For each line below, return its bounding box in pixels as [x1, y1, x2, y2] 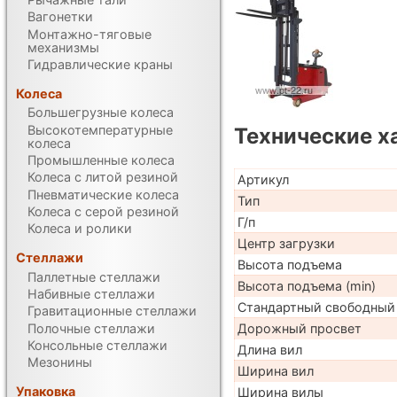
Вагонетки [27, 9, 94, 25]
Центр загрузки [237, 235, 335, 251]
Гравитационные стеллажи [27, 303, 198, 319]
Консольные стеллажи [27, 337, 168, 353]
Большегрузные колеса [27, 105, 175, 121]
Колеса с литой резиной [27, 169, 179, 185]
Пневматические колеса [27, 186, 180, 202]
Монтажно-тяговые [27, 26, 152, 42]
